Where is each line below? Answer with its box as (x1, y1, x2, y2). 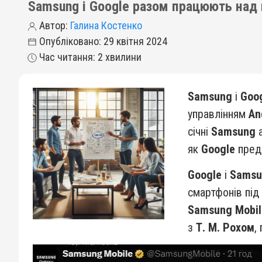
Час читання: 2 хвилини (37, 51, 142, 63)
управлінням (188, 107, 249, 121)
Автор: (37, 19, 70, 32)
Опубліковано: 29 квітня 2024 (37, 35, 167, 47)
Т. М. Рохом (196, 220, 254, 235)
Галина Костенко (70, 19, 142, 32)
